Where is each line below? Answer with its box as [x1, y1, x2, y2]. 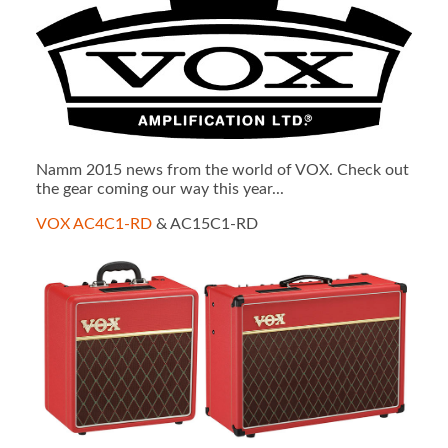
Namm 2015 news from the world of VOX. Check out [35, 161, 409, 178]
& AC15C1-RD [151, 215, 258, 232]
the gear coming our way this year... [35, 180, 284, 197]
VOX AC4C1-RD [35, 215, 152, 232]
